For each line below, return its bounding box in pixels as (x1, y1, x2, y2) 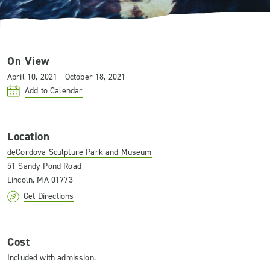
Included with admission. (7, 252, 96, 263)
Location (7, 129, 50, 144)
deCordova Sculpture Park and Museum (7, 146, 152, 158)
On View (7, 54, 50, 69)
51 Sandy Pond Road (7, 160, 81, 172)
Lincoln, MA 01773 (7, 174, 73, 186)
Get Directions (24, 190, 74, 202)
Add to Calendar (25, 85, 83, 96)
